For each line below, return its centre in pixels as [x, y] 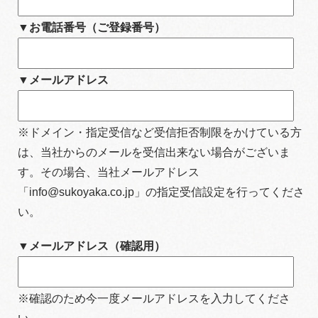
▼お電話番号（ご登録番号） [92, 27]
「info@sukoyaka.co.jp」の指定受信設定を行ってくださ [161, 192]
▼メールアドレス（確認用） [92, 246]
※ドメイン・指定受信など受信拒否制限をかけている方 [160, 132]
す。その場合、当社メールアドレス [109, 172]
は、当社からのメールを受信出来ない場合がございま [154, 152]
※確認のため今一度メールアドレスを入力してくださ [154, 298]
